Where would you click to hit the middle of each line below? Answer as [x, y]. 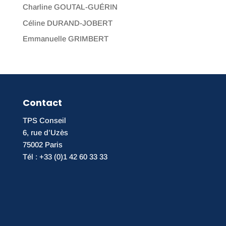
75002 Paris [42, 145]
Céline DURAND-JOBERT [67, 23]
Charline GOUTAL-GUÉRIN [70, 7]
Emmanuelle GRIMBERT [65, 39]
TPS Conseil [44, 121]
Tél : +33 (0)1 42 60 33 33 [65, 157]
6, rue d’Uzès [45, 133]
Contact [42, 103]
